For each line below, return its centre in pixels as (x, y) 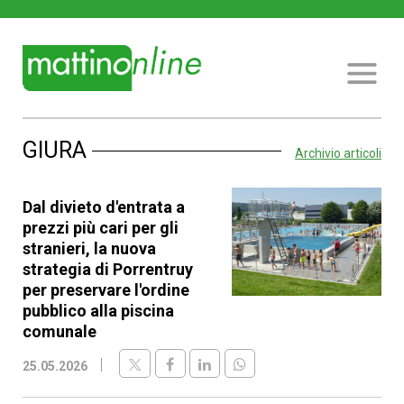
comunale (60, 331)
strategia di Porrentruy (108, 269)
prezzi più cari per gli (101, 228)
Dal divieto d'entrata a (104, 207)
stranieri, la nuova (89, 248)
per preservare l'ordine (106, 290)
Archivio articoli (338, 153)
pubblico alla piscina (98, 311)
